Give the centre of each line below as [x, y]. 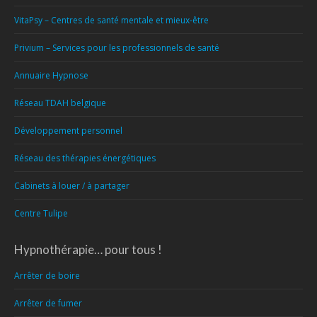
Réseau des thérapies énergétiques [85, 158]
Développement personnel [68, 131]
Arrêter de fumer [48, 303]
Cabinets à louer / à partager [72, 186]
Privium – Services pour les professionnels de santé [117, 48]
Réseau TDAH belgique [60, 103]
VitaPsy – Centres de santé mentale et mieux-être [111, 20]
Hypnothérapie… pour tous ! [88, 249]
